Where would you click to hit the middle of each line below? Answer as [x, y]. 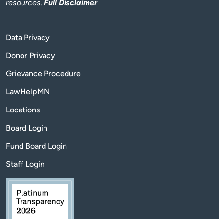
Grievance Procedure [43, 73]
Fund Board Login [36, 146]
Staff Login [25, 164]
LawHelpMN [28, 91]
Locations [23, 109]
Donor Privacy [31, 55]
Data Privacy [28, 37]
